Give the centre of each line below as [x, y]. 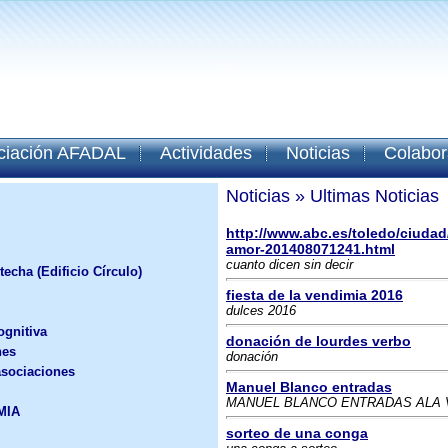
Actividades [206, 153]
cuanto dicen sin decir [289, 264]
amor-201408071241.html [310, 249]
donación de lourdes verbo [318, 341]
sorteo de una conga [297, 433]
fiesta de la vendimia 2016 [314, 295]
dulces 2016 [261, 310]
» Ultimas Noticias [364, 196]
